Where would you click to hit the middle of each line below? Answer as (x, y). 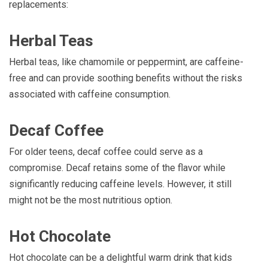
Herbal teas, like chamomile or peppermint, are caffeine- (126, 62)
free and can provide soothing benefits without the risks (126, 78)
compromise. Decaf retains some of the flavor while (117, 167)
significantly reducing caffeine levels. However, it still (120, 184)
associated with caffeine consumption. (90, 94)
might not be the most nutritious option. (91, 200)
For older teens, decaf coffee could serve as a (106, 151)
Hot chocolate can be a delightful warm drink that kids (121, 257)
